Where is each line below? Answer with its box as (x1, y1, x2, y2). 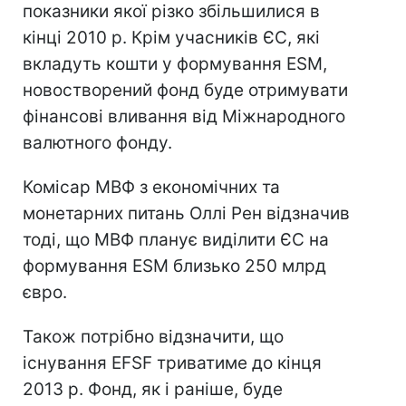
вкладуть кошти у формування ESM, (23, 53, 327, 74)
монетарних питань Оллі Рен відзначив (23, 203, 350, 224)
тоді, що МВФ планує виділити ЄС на (23, 229, 329, 250)
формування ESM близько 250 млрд (23, 256, 326, 276)
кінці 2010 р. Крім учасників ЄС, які (23, 27, 320, 48)
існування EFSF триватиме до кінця (23, 353, 322, 373)
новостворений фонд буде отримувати (23, 80, 348, 101)
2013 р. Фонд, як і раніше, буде (23, 379, 283, 400)
